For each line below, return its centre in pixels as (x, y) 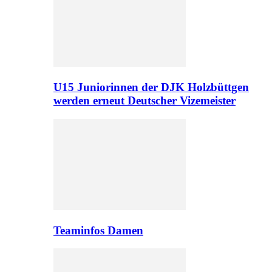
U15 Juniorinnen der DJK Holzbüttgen (151, 87)
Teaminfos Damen (98, 230)
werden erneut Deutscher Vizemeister (144, 101)
